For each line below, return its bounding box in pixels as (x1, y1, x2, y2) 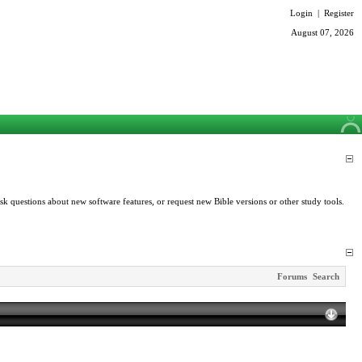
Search (313, 271, 339, 281)
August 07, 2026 (291, 27, 354, 37)
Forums (277, 271, 307, 281)
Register (324, 8, 354, 18)
